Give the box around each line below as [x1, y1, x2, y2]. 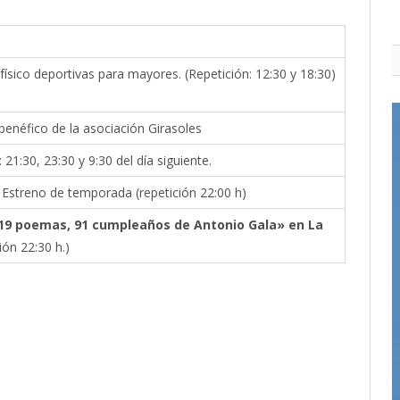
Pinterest [46, 376, 102, 393]
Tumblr [167, 376, 214, 393]
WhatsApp [296, 376, 364, 393]
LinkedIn [108, 376, 167, 393]
